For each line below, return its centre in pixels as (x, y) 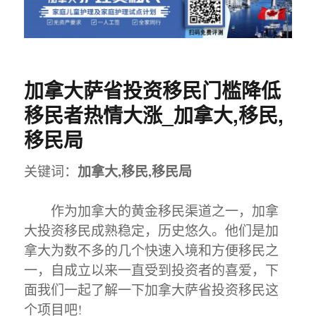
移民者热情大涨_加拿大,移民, (154, 115)
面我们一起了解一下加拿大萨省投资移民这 (152, 290)
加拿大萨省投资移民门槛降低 (153, 90)
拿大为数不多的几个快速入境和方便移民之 (152, 250)
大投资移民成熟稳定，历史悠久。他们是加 (152, 231)
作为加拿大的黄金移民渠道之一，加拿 (152, 211)
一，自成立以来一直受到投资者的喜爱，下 (152, 270)
